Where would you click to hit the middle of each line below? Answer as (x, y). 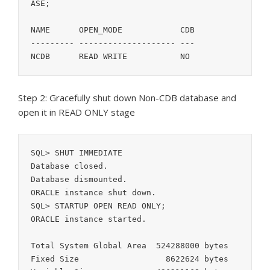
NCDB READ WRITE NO (168, 57)
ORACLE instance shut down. (93, 193)
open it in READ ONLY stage (77, 112)
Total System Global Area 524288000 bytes (130, 246)
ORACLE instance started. (89, 219)
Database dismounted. (79, 180)
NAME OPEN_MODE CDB (40, 30)
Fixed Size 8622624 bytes (55, 259)
